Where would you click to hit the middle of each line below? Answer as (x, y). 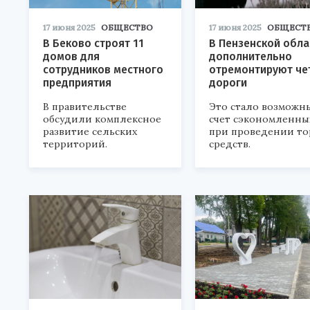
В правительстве (85, 107)
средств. (230, 144)
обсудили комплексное (102, 119)
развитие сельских (90, 131)
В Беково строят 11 (93, 43)
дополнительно (250, 56)
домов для (71, 56)
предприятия (77, 83)
